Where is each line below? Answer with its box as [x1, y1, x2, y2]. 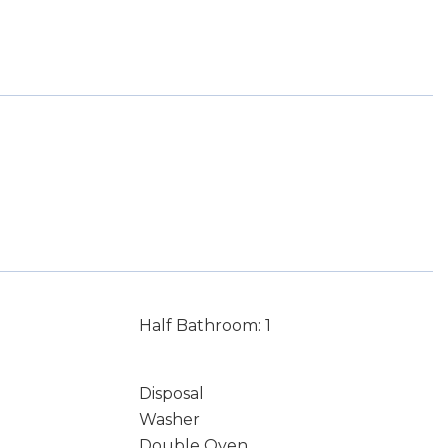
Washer [138, 410, 200, 429]
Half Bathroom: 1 [138, 316, 271, 335]
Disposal [138, 384, 204, 403]
